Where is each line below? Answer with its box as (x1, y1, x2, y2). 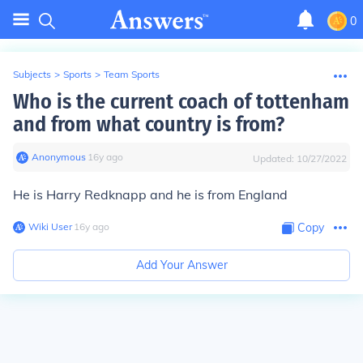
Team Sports (104, 68, 160, 80)
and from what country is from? (13, 112, 284, 137)
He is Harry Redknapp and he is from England (13, 186, 288, 203)
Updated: (253, 152, 297, 164)
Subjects (13, 68, 51, 80)
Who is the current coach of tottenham (13, 89, 349, 114)
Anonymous (32, 151, 86, 163)
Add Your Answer (135, 258, 228, 272)
